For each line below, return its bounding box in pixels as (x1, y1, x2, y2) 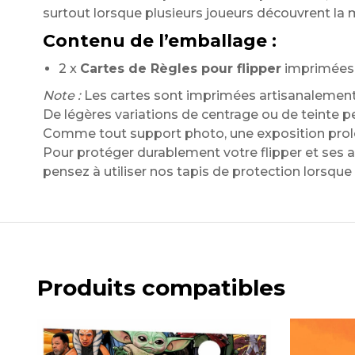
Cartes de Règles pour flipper (79, 61, 281, 76)
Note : (42, 88, 81, 103)
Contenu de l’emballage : (42, 30, 277, 52)
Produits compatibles (37, 274, 285, 301)
